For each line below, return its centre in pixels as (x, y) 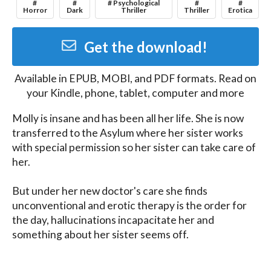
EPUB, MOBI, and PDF (122, 79)
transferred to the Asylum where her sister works (128, 132)
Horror (35, 10)
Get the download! (145, 47)
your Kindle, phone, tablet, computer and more (135, 93)
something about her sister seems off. (100, 234)
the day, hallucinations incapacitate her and (113, 220)
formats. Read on (216, 79)
